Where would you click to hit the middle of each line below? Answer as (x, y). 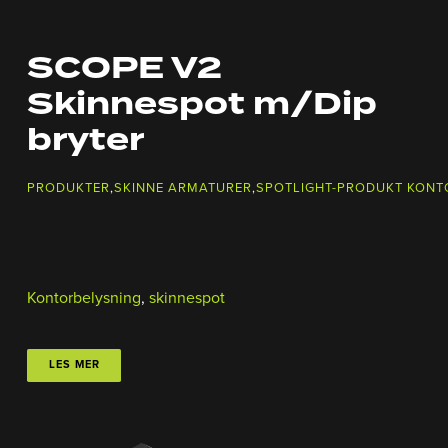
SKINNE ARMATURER (183, 187)
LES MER (74, 365)
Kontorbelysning (84, 297)
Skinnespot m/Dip (202, 104)
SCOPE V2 (124, 68)
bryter (85, 140)
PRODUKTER (68, 187)
